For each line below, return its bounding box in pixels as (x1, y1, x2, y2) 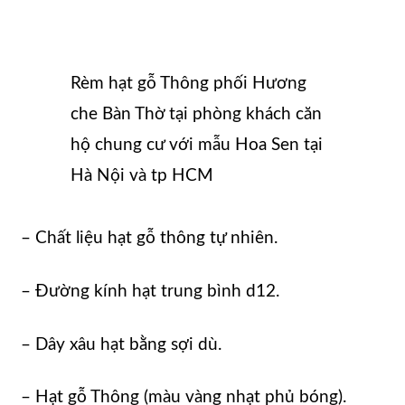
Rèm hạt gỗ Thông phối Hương (71, 75, 306, 93)
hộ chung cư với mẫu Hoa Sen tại (71, 137, 323, 155)
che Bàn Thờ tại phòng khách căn (71, 106, 322, 124)
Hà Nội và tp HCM (71, 167, 213, 185)
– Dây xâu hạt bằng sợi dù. (21, 335, 221, 353)
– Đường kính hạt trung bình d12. (21, 282, 279, 300)
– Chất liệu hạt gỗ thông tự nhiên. (21, 229, 278, 247)
